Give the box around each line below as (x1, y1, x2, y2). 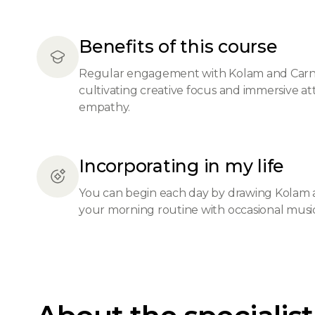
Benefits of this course (79, 36, 278, 57)
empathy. (79, 101, 131, 114)
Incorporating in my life (79, 155, 284, 176)
